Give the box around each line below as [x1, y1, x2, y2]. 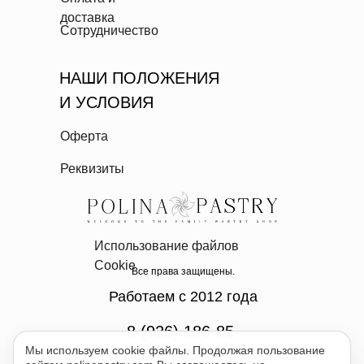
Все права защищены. [131, 266, 235, 277]
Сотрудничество [60, 24, 158, 37]
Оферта [60, 129, 108, 143]
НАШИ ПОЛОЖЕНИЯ [59, 69, 219, 87]
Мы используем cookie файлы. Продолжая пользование [25, 344, 325, 357]
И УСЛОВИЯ [59, 93, 154, 111]
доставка [60, 11, 115, 24]
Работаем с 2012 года [108, 288, 258, 305]
